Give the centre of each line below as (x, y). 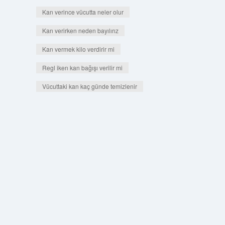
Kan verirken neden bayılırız (80, 30)
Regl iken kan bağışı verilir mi (82, 68)
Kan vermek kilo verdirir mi (78, 49)
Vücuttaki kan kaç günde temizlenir (89, 86)
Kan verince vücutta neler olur (83, 12)
